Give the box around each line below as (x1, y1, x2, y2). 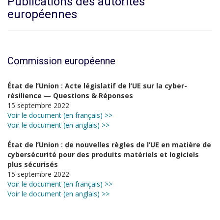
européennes (7, 7, 77, 21)
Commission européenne (7, 55, 115, 67)
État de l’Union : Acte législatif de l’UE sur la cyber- (7, 81, 187, 90)
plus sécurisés (7, 160, 58, 169)
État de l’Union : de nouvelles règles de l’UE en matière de (7, 140, 211, 149)
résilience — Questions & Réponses (7, 91, 133, 100)
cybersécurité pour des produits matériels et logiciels (7, 150, 199, 159)
